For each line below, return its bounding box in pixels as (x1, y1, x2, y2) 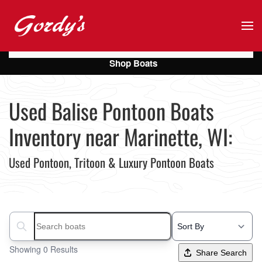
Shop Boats (109, 57, 157, 70)
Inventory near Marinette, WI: (9, 120, 232, 153)
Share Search (196, 248, 247, 257)
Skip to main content (26, 26, 111, 40)
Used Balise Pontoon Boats (9, 95, 214, 127)
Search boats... (9, 225, 71, 239)
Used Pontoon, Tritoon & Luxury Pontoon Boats (9, 153, 214, 171)
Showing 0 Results (9, 243, 78, 255)
